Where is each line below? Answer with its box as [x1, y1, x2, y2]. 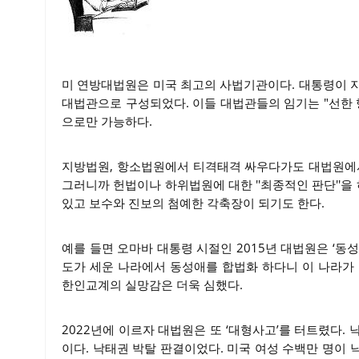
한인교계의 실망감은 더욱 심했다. [62, 276, 243, 292]
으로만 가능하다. [62, 113, 152, 129]
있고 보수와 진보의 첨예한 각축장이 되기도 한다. [62, 195, 325, 211]
